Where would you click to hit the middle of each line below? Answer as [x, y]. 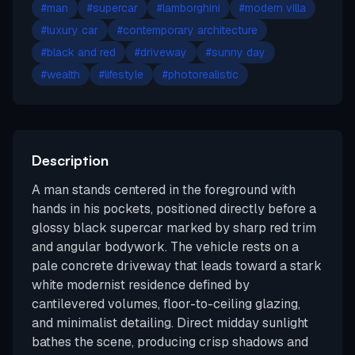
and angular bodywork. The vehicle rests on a [165, 247]
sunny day [239, 52]
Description [70, 160]
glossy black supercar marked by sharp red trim [174, 228]
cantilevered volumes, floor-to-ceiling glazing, [166, 304]
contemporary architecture [190, 30]
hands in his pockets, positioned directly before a [174, 209]
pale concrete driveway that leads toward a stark [177, 266]
